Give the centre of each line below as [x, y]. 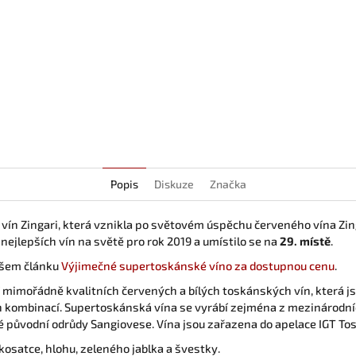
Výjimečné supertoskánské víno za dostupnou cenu [198, 265]
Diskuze [174, 184]
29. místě [305, 240]
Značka [228, 184]
